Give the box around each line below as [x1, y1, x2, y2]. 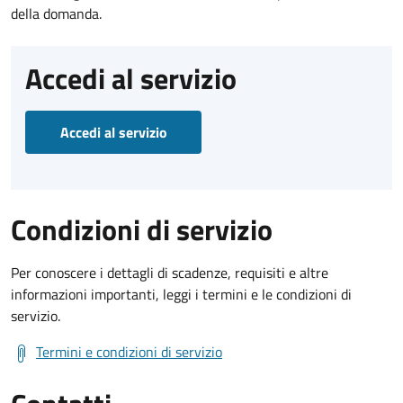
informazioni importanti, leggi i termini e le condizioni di [11, 282, 352, 305]
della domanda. [11, 2, 102, 24]
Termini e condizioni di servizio [36, 340, 222, 363]
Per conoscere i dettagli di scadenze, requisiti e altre [11, 261, 328, 283]
